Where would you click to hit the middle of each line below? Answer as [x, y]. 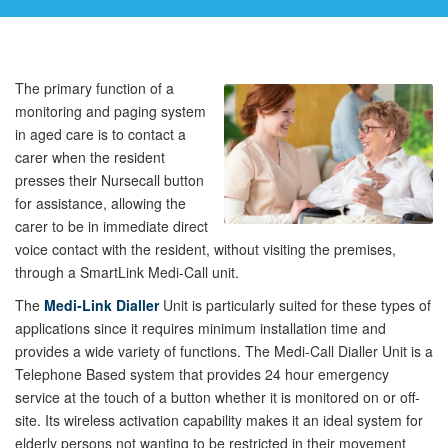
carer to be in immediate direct [111, 226]
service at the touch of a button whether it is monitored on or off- [217, 397]
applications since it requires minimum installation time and [200, 328]
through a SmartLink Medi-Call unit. [127, 272]
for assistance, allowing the [100, 203]
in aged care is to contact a [100, 134]
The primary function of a [94, 88]
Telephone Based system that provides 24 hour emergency [202, 374]
